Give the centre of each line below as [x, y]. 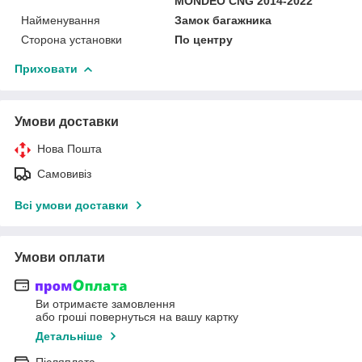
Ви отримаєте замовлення [105, 304]
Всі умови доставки [72, 205]
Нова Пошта [69, 148]
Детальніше [69, 337]
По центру [204, 39]
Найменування [61, 20]
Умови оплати [60, 257]
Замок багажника [223, 20]
